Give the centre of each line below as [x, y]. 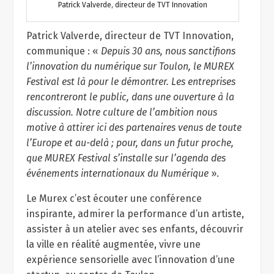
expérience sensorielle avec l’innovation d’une [130, 260]
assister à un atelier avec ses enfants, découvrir [135, 229]
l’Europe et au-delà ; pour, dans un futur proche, [130, 143]
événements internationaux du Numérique [117, 173]
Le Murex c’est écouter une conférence [114, 198]
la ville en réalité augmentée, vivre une [113, 244]
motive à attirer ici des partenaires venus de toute [134, 128]
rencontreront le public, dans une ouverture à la [130, 97]
